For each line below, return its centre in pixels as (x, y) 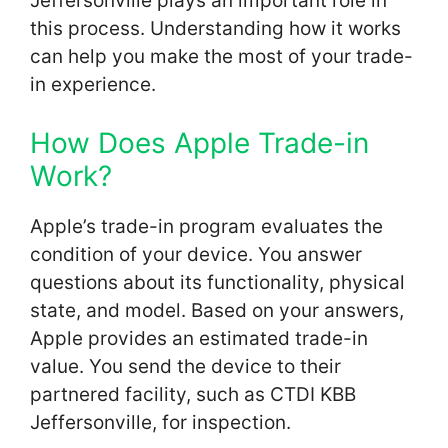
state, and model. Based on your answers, (217, 311)
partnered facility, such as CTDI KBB (193, 395)
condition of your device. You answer (196, 255)
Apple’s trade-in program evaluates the (206, 227)
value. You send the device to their (185, 367)
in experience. (93, 84)
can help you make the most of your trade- (221, 56)
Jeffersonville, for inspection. (160, 423)
